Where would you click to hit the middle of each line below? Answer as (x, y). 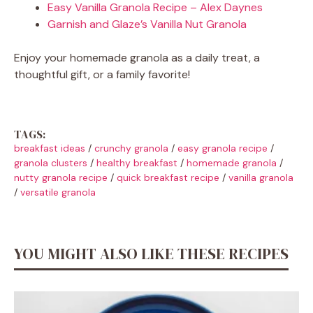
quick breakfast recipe (168, 177)
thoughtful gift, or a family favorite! (102, 74)
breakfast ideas (50, 148)
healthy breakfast (137, 162)
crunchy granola (131, 148)
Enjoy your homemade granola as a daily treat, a (137, 57)
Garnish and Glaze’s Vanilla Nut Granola (147, 24)
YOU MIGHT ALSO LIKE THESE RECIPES (151, 253)
